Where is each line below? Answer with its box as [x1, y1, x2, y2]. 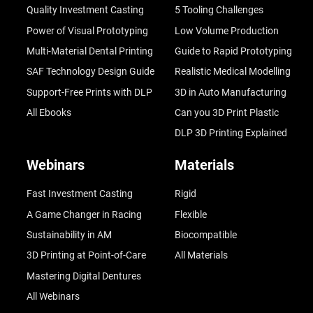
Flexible [174, 208, 207, 220]
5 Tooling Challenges [174, 4, 263, 16]
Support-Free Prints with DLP [26, 86, 152, 98]
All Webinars [26, 290, 80, 302]
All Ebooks [26, 106, 71, 118]
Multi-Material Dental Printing [26, 45, 153, 57]
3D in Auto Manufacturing [174, 86, 286, 98]
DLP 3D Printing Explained [174, 127, 287, 139]
